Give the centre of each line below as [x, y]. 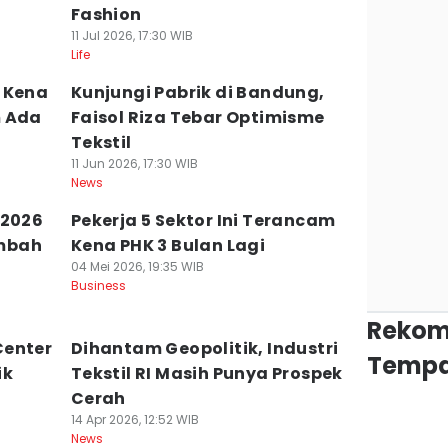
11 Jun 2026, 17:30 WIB [134, 163]
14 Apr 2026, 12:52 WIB [134, 419]
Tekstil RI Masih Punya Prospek [206, 373]
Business [98, 285]
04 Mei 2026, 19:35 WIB [137, 266]
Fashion [106, 14]
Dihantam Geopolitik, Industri [204, 348]
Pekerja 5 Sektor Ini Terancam [203, 220]
